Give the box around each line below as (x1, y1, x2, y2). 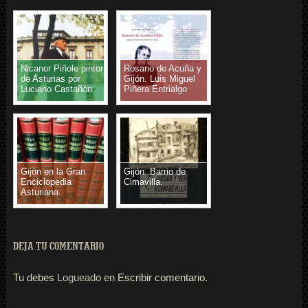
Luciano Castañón (20, 84, 92, 95)
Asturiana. (20, 187, 61, 198)
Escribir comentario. (114, 272, 208, 284)
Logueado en (56, 272, 115, 284)
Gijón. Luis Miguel (123, 74, 195, 85)
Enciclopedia (20, 177, 71, 188)
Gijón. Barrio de (123, 166, 186, 177)
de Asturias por (20, 74, 80, 85)
